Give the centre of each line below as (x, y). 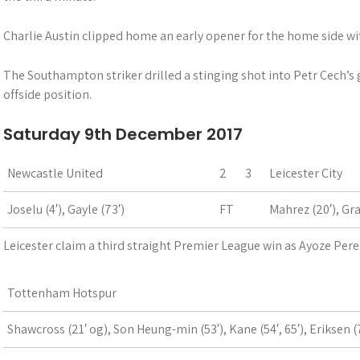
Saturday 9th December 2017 (123, 134)
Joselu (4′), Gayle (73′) (66, 209)
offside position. (47, 94)
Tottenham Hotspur (62, 293)
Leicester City (306, 173)
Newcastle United (55, 173)
